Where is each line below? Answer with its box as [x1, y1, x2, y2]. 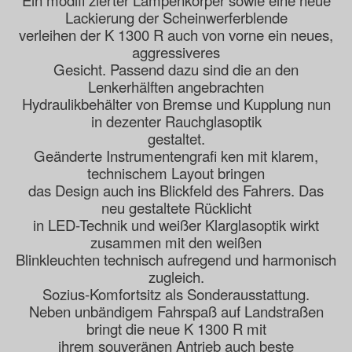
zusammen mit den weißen [90, 232, 262, 253]
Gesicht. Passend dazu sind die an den [53, 59, 299, 80]
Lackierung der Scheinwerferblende [64, 7, 288, 28]
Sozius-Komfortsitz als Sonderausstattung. [42, 284, 310, 305]
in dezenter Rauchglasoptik [90, 111, 262, 132]
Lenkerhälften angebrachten [88, 76, 264, 97]
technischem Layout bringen [87, 163, 265, 184]
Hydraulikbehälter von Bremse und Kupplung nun [21, 93, 331, 115]
